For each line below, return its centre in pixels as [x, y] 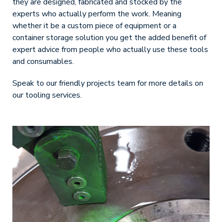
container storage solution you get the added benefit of [109, 38]
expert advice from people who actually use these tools [110, 50]
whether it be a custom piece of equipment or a [94, 26]
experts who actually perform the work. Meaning [97, 14]
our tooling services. [47, 95]
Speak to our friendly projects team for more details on [108, 83]
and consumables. [43, 61]
